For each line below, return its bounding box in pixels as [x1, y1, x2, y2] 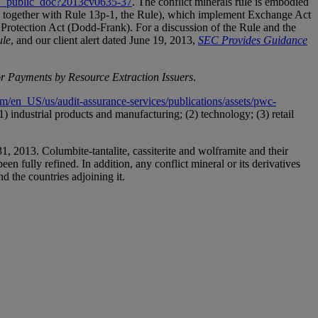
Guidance [261, 34, 307, 47]
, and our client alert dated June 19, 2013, [11, 34, 198, 47]
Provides [221, 34, 261, 47]
